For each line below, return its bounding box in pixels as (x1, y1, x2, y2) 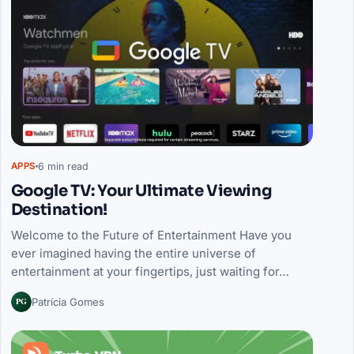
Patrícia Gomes (31, 295, 104, 308)
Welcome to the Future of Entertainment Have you (10, 227, 292, 243)
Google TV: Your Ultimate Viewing (10, 180, 273, 201)
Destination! (10, 199, 108, 220)
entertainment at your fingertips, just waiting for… (10, 263, 289, 279)
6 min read (37, 160, 88, 172)
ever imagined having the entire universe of (10, 245, 256, 261)
